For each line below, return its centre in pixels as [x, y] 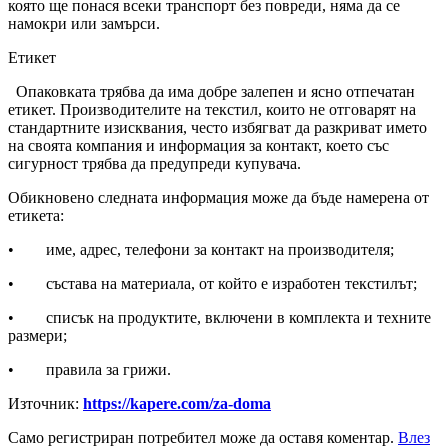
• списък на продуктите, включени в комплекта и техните [219, 317]
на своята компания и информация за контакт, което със [198, 145]
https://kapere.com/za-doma [177, 403]
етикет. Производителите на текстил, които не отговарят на [212, 109]
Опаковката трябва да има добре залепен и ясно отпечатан [211, 91]
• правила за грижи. [89, 369]
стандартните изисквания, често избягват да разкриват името [217, 127]
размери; [37, 335]
